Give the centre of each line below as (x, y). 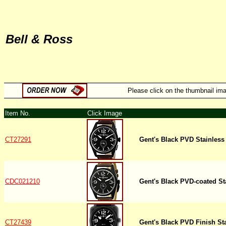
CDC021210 (22, 181)
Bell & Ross (39, 39)
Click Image (105, 113)
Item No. (18, 113)
